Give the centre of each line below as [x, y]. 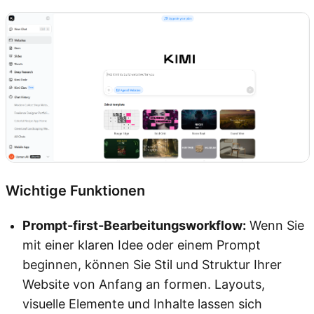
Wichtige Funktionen [75, 191]
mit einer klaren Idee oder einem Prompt [142, 245]
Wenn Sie [275, 226]
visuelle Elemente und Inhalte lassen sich [142, 304]
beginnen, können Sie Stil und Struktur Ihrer [152, 265]
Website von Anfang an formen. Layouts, [144, 285]
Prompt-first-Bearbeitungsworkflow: [134, 226]
